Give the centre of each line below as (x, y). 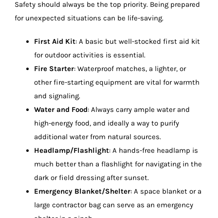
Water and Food (61, 109)
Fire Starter (54, 68)
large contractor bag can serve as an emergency (113, 205)
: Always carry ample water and (138, 109)
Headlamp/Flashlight (71, 150)
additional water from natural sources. (97, 136)
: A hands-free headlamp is (153, 150)
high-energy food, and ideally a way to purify (106, 123)
